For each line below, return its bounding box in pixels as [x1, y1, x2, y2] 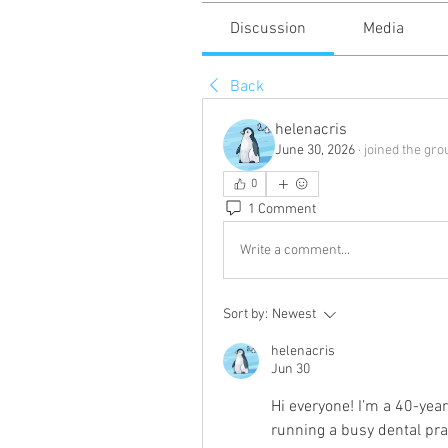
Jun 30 [271, 361, 310, 378]
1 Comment [248, 200, 316, 218]
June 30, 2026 [275, 142, 355, 159]
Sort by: [223, 306, 268, 323]
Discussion [230, 19, 307, 39]
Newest [272, 306, 316, 323]
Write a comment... [240, 241, 350, 259]
